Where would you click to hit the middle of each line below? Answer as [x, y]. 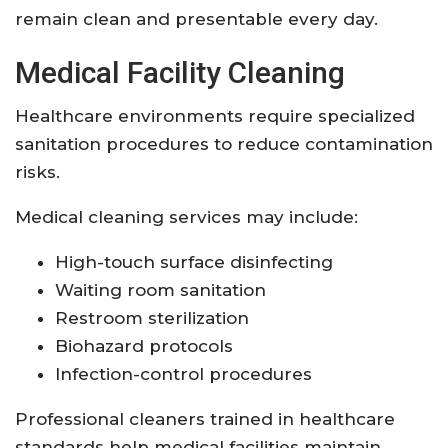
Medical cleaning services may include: [186, 216]
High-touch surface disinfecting [194, 261]
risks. [37, 171]
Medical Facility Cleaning [180, 72]
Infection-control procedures [183, 373]
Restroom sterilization [152, 317]
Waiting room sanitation [160, 289]
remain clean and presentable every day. [196, 18]
